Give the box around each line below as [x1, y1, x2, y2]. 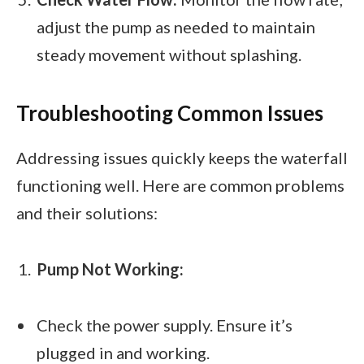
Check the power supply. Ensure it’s [37, 315, 292, 336]
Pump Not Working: [37, 259, 184, 279]
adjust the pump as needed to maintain [37, 17, 315, 37]
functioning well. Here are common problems [16, 175, 344, 195]
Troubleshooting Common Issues [16, 100, 323, 125]
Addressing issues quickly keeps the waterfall [16, 147, 348, 167]
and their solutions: [16, 202, 158, 223]
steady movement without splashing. [37, 45, 301, 65]
